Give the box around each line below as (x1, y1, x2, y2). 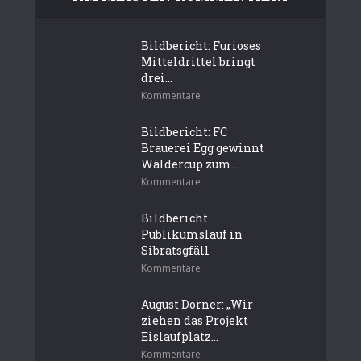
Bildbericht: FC (141, 123, 227, 139)
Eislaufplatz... (141, 328, 218, 344)
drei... (141, 69, 172, 85)
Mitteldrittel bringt (141, 53, 255, 69)
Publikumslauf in (141, 226, 243, 242)
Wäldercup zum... (141, 156, 239, 172)
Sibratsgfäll (141, 242, 210, 258)
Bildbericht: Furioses (141, 37, 261, 53)
